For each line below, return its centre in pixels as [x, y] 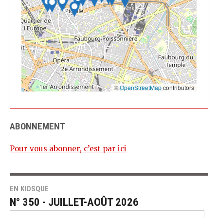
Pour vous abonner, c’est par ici [68, 149]
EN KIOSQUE [29, 189]
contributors [178, 87]
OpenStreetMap [141, 87]
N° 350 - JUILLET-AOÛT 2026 [74, 202]
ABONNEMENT [37, 127]
